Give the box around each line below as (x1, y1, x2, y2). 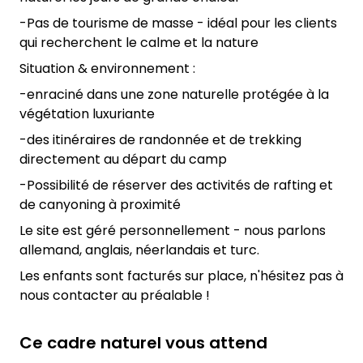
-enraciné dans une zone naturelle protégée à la (19, 84, 329, 104)
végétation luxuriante (19, 104, 155, 123)
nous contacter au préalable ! (19, 285, 210, 305)
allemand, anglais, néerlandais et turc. (19, 240, 259, 259)
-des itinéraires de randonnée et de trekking (19, 130, 301, 149)
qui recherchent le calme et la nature (19, 32, 258, 52)
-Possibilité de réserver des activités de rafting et (19, 175, 333, 194)
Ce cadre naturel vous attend (19, 331, 267, 354)
